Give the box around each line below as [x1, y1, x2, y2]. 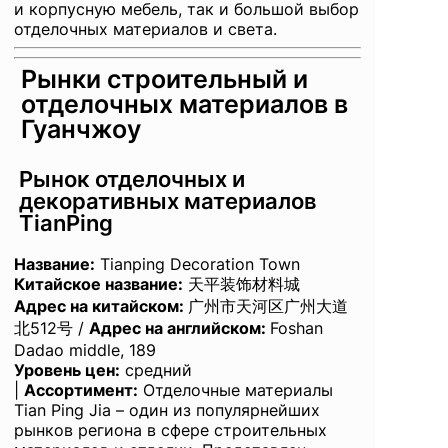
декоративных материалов [19, 187, 317, 214]
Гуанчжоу [21, 113, 141, 144]
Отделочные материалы [138, 379, 333, 400]
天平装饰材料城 [183, 273, 300, 294]
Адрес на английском [89, 317, 261, 338]
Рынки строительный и [21, 63, 308, 94]
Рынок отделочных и [19, 165, 245, 192]
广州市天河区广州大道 [188, 295, 348, 316]
